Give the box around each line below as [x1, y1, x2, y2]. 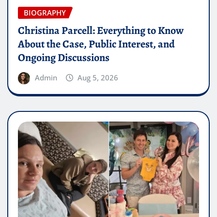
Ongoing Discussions [18, 50, 109, 65]
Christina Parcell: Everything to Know [18, 23, 184, 38]
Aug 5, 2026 [77, 72, 119, 82]
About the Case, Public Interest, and [18, 36, 175, 51]
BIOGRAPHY [24, 8, 66, 18]
